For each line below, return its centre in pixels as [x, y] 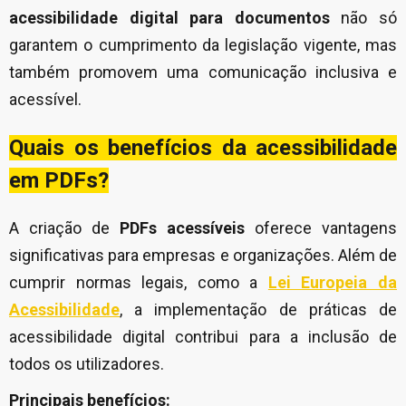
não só [363, 18]
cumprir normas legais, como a [139, 282]
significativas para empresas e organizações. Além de [203, 255]
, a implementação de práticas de [258, 309]
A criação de [64, 228]
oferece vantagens [321, 228]
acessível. [45, 99]
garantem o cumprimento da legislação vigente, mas [203, 45]
